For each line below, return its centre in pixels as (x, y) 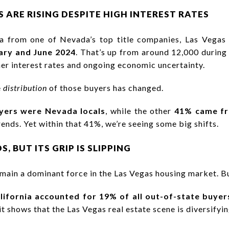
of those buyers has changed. (105, 87)
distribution (25, 87)
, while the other (140, 110)
